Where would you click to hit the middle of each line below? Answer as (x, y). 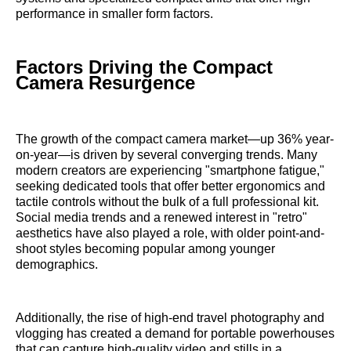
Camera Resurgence (105, 83)
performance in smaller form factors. (114, 14)
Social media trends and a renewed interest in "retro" (161, 218)
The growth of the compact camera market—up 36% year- (175, 139)
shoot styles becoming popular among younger (145, 249)
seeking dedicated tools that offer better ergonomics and (170, 186)
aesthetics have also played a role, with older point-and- (170, 233)
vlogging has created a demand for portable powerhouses (175, 334)
